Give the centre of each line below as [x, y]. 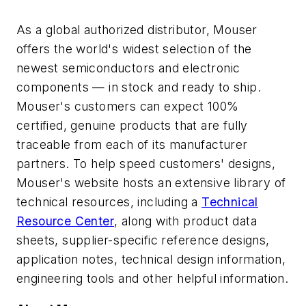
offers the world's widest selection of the [134, 48]
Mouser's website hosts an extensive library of [151, 182]
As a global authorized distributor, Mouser [137, 29]
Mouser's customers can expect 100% [128, 106]
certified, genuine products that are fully [132, 125]
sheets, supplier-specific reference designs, [143, 240]
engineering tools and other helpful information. [153, 278]
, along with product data [185, 221]
